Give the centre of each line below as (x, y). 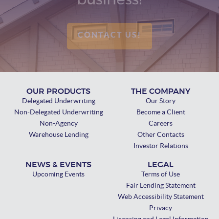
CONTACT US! (109, 34)
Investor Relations (161, 146)
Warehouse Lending (58, 135)
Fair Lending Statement (161, 186)
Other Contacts (161, 135)
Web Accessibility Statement (161, 197)
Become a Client (161, 112)
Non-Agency (58, 123)
